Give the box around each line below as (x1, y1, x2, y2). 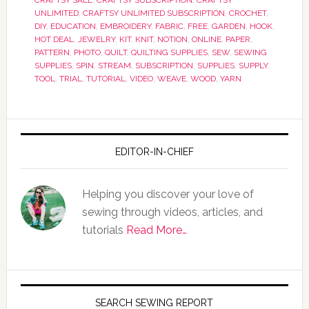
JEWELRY (77, 34, 115, 44)
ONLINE (191, 34, 221, 44)
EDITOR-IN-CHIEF (114, 146, 194, 157)
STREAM (97, 61, 131, 70)
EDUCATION (50, 21, 96, 31)
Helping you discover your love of (81, 188, 254, 201)
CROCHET (228, 8, 266, 18)
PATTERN (34, 48, 70, 57)
